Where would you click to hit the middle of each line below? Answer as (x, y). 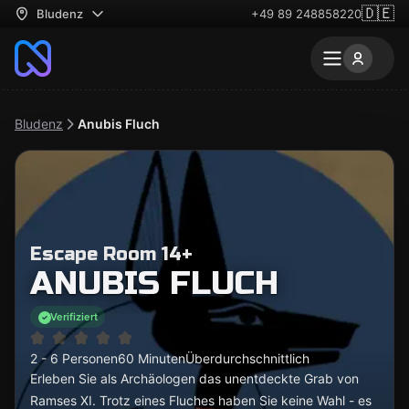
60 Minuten (152, 358)
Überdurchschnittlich (247, 358)
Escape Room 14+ (111, 254)
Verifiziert (74, 316)
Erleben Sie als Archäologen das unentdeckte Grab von (194, 378)
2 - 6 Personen (74, 358)
